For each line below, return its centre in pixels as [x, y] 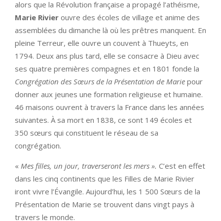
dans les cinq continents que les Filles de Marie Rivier [105, 178]
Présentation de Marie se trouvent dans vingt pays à [105, 204]
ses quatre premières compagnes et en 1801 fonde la [107, 68]
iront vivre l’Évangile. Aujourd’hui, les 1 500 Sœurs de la [108, 191]
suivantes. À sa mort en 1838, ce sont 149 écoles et [103, 120]
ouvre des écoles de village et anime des [130, 17]
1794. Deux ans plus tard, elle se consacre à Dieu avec [107, 55]
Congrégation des [44, 81]
